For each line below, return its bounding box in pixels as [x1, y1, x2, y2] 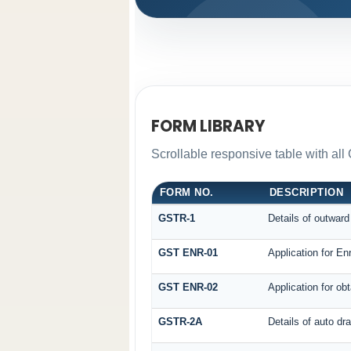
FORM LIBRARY [150, 115, 266, 138]
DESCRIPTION [269, 186, 344, 198]
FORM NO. [159, 186, 214, 198]
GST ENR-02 [157, 280, 218, 293]
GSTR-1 [157, 212, 195, 224]
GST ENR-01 [157, 246, 218, 259]
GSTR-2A [157, 315, 202, 327]
